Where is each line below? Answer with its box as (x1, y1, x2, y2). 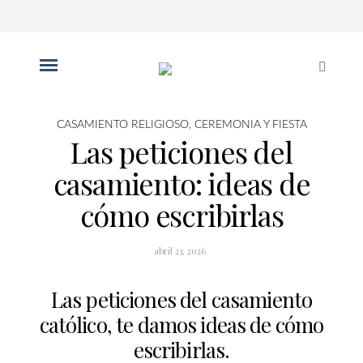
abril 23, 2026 (154, 245, 206, 257)
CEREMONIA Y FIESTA (194, 119, 307, 130)
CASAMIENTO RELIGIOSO (56, 119, 189, 130)
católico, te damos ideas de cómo (39, 310, 324, 339)
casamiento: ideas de (53, 164, 310, 203)
